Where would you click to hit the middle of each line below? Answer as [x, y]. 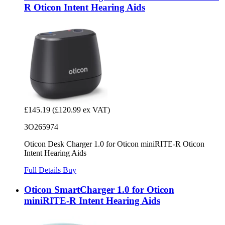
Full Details [43, 170]
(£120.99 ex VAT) [81, 110]
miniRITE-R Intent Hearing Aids [92, 201]
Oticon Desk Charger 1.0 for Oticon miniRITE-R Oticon [114, 144]
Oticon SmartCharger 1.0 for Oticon [99, 190]
